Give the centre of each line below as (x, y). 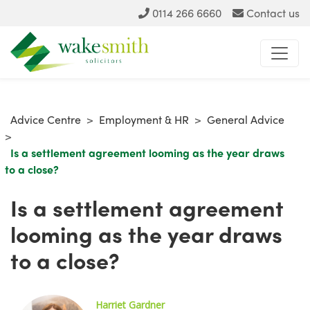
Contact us (273, 13)
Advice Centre (46, 120)
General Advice (246, 120)
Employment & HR (144, 120)
